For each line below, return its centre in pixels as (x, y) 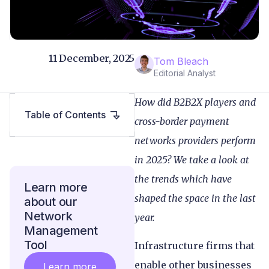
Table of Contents (65, 115)
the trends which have (183, 179)
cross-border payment (182, 122)
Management (61, 231)
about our (51, 202)
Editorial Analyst (185, 73)
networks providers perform (195, 141)
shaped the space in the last (195, 198)
